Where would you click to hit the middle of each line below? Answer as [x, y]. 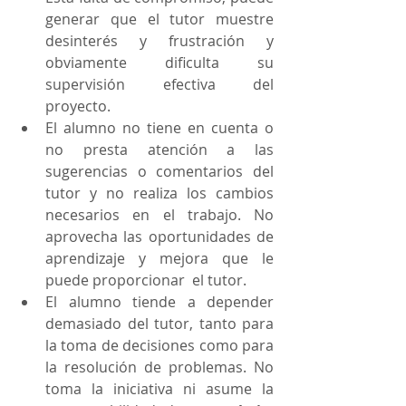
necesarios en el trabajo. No [159, 215]
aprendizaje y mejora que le [159, 258]
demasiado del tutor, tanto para [159, 324]
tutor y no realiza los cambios [159, 193]
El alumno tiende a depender [159, 302]
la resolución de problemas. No [159, 367]
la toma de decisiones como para [159, 345]
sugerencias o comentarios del [159, 171]
